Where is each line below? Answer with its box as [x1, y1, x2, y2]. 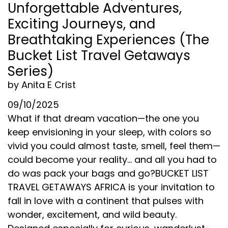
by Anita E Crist [8, 78, 76, 91]
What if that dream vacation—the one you [8, 111, 199, 125]
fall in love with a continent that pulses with [8, 194, 204, 207]
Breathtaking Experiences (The [8, 30, 209, 49]
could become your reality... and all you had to [8, 153, 217, 166]
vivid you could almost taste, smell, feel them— [8, 139, 220, 152]
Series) [8, 62, 53, 80]
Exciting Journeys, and [8, 14, 155, 33]
